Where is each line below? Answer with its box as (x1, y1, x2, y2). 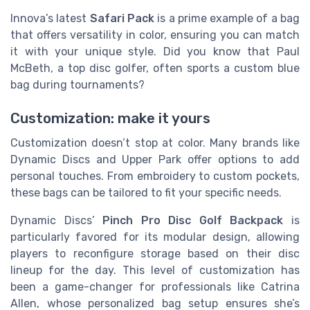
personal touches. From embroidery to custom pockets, (10, 170, 300, 183)
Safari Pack (89, 11, 154, 25)
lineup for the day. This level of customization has (10, 264, 300, 277)
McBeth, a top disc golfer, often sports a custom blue (10, 61, 300, 75)
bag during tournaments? (10, 77, 145, 91)
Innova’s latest (10, 11, 90, 25)
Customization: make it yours (10, 110, 210, 127)
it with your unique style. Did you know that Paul (10, 44, 300, 58)
